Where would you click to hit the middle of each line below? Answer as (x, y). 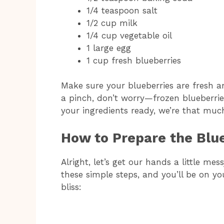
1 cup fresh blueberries (134, 60)
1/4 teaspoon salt (122, 10)
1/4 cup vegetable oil (129, 35)
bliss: (71, 187)
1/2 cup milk (112, 23)
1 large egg (109, 48)
